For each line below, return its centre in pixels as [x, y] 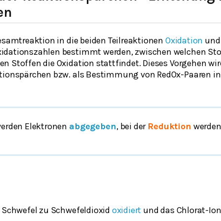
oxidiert [127, 210]
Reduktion [169, 127]
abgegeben [92, 127]
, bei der [132, 127]
